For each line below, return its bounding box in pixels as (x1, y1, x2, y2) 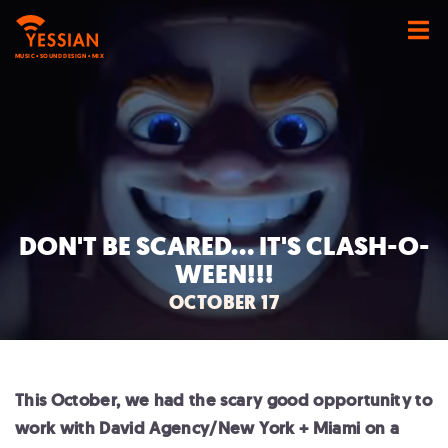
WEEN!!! (174, 256, 274, 292)
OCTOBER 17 (169, 289, 279, 316)
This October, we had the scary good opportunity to (15, 389, 432, 411)
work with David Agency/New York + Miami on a (15, 417, 399, 439)
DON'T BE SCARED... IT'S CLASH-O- (18, 228, 430, 264)
